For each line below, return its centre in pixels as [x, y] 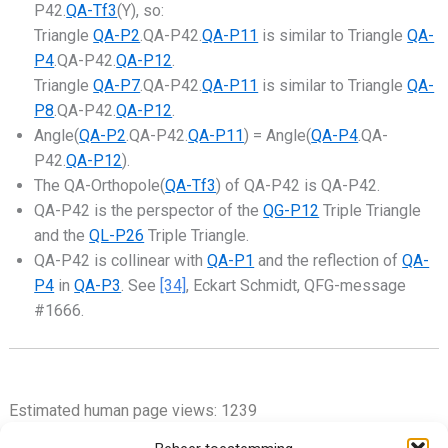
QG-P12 [291, 210]
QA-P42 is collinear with [121, 260]
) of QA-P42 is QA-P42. [298, 185]
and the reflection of [328, 260]
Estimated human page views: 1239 [132, 410]
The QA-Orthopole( [100, 185]
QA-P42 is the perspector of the [149, 210]
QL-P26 [117, 235]
